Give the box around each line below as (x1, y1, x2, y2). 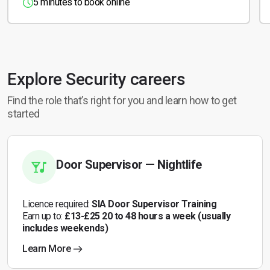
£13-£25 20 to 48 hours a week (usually (64, 210, 230, 222)
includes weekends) (22, 222, 108, 234)
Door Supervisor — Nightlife (56, 157, 202, 172)
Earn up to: (22, 210, 64, 222)
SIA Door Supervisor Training (92, 198, 216, 210)
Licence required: (22, 198, 92, 210)
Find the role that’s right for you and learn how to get (7, 94, 237, 107)
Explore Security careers (7, 69, 185, 89)
